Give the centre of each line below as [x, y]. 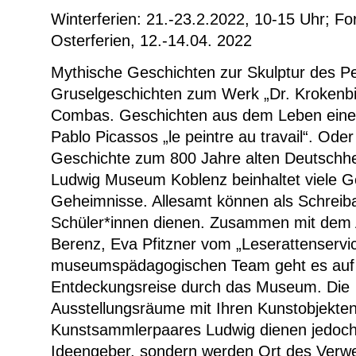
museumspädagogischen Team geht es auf [203, 265]
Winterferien [94, 19]
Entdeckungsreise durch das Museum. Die [200, 286]
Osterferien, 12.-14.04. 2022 [151, 41]
